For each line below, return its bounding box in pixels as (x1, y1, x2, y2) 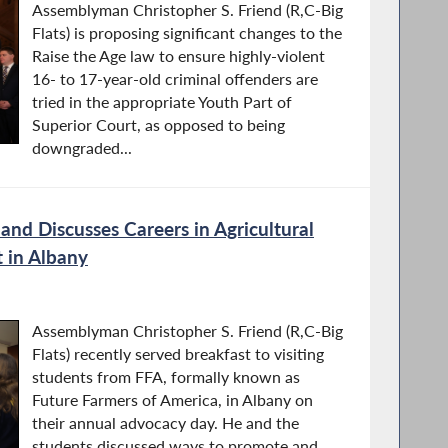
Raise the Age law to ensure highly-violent (31, 47, 325, 66)
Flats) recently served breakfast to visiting (31, 345, 324, 364)
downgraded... (31, 139, 132, 158)
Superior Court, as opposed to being (31, 116, 285, 135)
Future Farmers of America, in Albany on (31, 391, 313, 410)
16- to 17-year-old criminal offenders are (31, 70, 318, 89)
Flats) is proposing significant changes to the (31, 24, 342, 43)
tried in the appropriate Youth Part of (31, 93, 292, 112)
